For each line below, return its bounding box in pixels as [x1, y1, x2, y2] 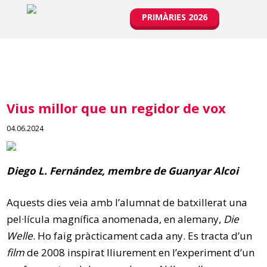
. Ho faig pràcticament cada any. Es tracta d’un [33, 229, 253, 243]
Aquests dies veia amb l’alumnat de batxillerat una [7, 195, 248, 209]
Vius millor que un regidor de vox [7, 99, 226, 117]
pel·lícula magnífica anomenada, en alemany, [7, 212, 224, 226]
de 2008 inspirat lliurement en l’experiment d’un [24, 246, 255, 259]
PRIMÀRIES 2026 [142, 11, 207, 23]
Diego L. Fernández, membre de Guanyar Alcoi [7, 164, 239, 178]
